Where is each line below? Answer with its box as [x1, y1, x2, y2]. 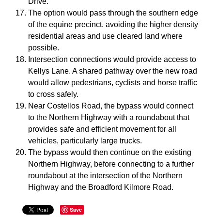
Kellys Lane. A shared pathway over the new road [28, 67, 197, 76]
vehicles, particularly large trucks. [28, 137, 142, 145]
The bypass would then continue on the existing [28, 148, 191, 157]
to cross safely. [28, 90, 78, 99]
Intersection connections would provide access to [28, 55, 196, 64]
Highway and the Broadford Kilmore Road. [28, 183, 173, 192]
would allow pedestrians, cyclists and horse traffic [28, 78, 197, 87]
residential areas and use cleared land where [28, 32, 183, 41]
